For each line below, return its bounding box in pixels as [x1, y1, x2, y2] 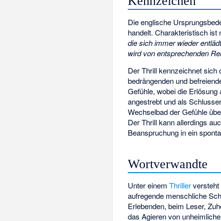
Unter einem [128, 180, 170, 191]
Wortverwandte [128, 157, 208, 172]
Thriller [169, 180, 191, 191]
